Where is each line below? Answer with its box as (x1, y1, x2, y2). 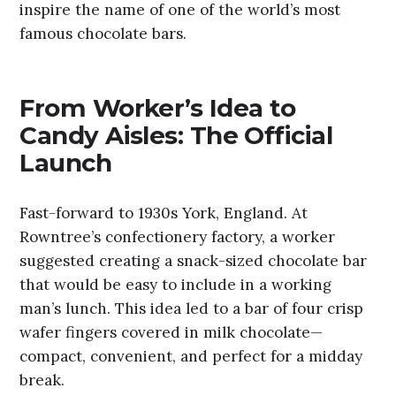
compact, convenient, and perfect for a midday (19, 346, 363, 366)
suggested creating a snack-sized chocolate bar (19, 250, 368, 270)
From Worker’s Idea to (19, 93, 296, 124)
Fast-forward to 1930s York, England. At (19, 202, 308, 223)
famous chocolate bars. (19, 24, 187, 43)
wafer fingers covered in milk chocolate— (19, 322, 324, 342)
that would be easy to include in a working (19, 274, 332, 294)
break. (19, 369, 65, 390)
